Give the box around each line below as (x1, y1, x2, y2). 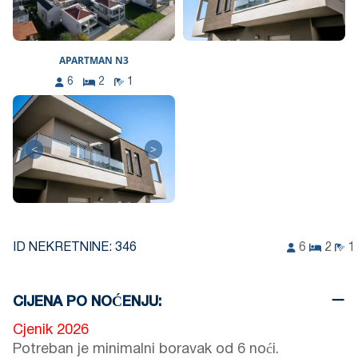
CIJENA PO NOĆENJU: (13, 296, 161, 309)
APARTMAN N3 (59, 54, 129, 68)
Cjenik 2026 (13, 324, 89, 338)
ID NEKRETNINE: (13, 242, 115, 254)
